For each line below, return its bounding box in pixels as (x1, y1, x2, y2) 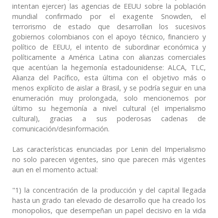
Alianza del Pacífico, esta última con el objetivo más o (12, 73, 206, 82)
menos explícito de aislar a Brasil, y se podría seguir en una (12, 83, 206, 92)
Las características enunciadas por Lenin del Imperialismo (12, 144, 206, 154)
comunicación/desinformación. (12, 124, 109, 133)
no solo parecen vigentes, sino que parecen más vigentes (12, 154, 206, 164)
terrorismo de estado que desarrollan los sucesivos (12, 21, 206, 31)
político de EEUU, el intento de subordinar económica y (12, 42, 206, 52)
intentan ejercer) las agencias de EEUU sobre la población (12, 1, 206, 11)
